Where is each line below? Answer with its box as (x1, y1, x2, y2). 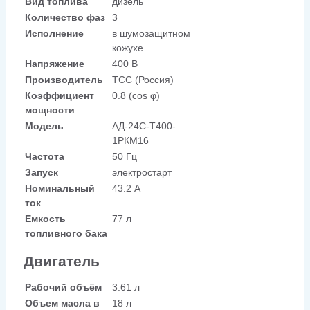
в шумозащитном (111, 27, 190, 39)
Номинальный (25, 182, 95, 194)
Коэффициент (25, 89, 94, 101)
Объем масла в (25, 297, 100, 309)
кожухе (111, 42, 143, 53)
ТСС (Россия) (111, 73, 174, 85)
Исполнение (25, 27, 84, 39)
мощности (25, 104, 75, 116)
